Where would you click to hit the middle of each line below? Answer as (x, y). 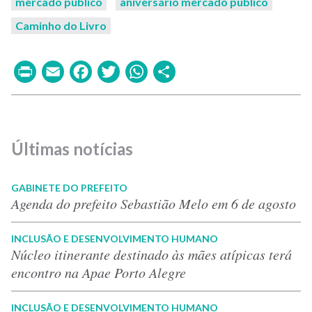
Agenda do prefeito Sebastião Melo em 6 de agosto (154, 203)
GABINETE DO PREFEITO (69, 187)
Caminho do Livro (61, 25)
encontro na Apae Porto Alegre (99, 272)
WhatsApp (203, 70)
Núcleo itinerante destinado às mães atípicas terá (151, 254)
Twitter (159, 70)
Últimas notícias (72, 148)
